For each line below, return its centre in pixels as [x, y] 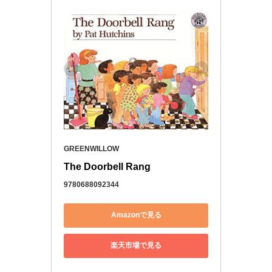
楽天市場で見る [136, 246]
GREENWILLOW [91, 148]
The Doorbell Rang [107, 166]
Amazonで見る [136, 215]
